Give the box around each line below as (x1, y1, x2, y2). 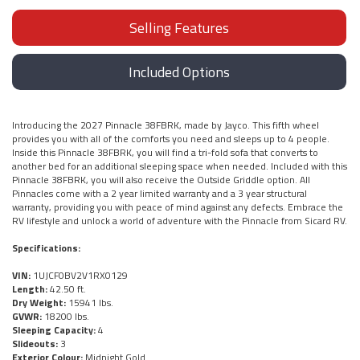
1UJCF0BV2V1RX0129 (31, 267, 128, 283)
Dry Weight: (12, 294, 66, 310)
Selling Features (129, 16, 229, 39)
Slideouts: (12, 335, 58, 351)
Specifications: (12, 239, 80, 256)
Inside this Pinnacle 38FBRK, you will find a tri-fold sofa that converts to (12, 144, 318, 160)
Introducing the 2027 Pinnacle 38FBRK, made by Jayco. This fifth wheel (12, 117, 319, 133)
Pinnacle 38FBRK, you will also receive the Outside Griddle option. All (12, 171, 310, 187)
